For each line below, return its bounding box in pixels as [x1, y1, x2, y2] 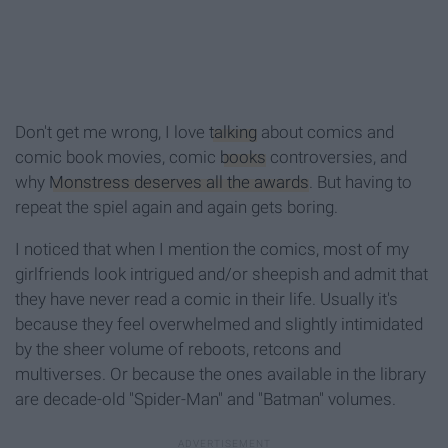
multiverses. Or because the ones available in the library [15, 363, 426, 384]
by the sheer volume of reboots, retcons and [15, 338, 341, 359]
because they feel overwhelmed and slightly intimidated [15, 313, 423, 334]
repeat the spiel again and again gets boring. [15, 196, 338, 217]
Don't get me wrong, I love [15, 121, 209, 142]
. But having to [309, 171, 412, 192]
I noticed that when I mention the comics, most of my [15, 238, 409, 259]
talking [209, 121, 257, 142]
